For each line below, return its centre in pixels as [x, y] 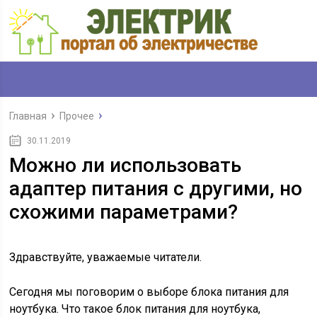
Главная [28, 116]
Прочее [77, 116]
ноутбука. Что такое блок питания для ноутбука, [135, 309]
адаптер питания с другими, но [156, 189]
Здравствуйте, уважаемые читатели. [107, 257]
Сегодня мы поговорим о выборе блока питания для [149, 292]
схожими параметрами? [124, 212]
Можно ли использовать [126, 165]
